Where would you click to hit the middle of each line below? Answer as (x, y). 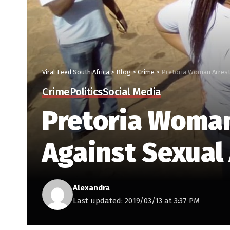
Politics (86, 92)
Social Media (132, 92)
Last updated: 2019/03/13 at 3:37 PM (136, 201)
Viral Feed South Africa (76, 72)
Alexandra (91, 188)
